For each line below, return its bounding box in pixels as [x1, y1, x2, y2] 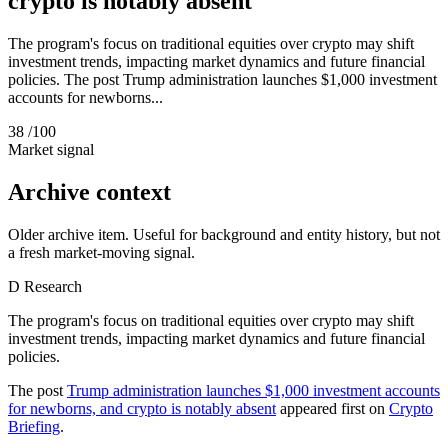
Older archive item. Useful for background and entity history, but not [8, 225, 440, 243]
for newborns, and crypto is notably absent [8, 399, 276, 417]
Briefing [8, 417, 60, 435]
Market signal [8, 140, 94, 158]
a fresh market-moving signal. [8, 243, 195, 261]
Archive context [8, 178, 171, 205]
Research [24, 277, 82, 295]
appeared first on [276, 399, 389, 417]
